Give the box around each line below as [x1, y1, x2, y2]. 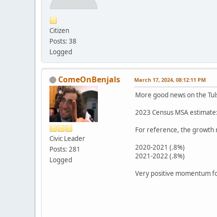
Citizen [49, 26, 69, 35]
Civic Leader [49, 134, 85, 143]
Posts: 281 [49, 144, 80, 154]
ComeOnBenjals [58, 74, 120, 85]
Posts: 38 [49, 36, 77, 46]
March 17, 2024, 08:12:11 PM [134, 76, 206, 83]
